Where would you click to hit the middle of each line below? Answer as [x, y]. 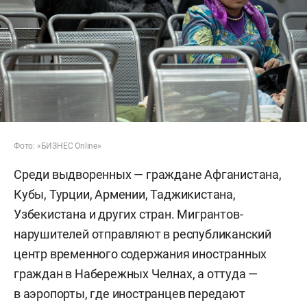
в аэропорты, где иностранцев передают [130, 293]
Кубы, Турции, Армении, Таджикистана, [125, 194]
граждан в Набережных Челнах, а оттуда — [136, 273]
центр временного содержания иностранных [140, 254]
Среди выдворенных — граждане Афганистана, [148, 174]
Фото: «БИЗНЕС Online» [58, 146]
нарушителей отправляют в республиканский [143, 234]
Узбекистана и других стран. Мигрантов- [128, 214]
